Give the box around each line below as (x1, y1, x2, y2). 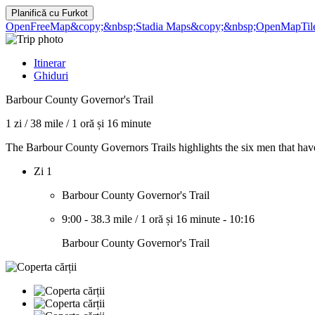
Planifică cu (11, 8, 62, 18)
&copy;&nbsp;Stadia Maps (70, 20, 191, 32)
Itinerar (34, 57, 65, 69)
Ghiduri (34, 70, 68, 82)
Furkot (62, 8, 88, 18)
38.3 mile (91, 213, 132, 225)
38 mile (30, 117, 63, 129)
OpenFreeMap (6, 20, 70, 32)
